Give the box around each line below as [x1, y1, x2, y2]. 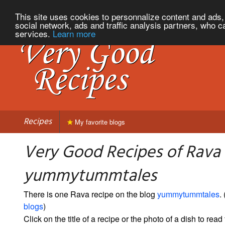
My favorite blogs [73, 117, 125, 127]
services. [15, 27, 53, 40]
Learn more [53, 27, 95, 40]
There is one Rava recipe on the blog [24, 188, 157, 200]
